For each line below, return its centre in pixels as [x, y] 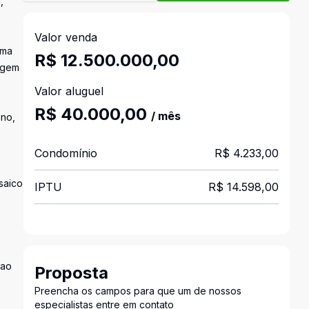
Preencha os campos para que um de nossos [138, 291]
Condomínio [66, 153]
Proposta [71, 273]
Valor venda [66, 37]
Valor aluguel [69, 91]
